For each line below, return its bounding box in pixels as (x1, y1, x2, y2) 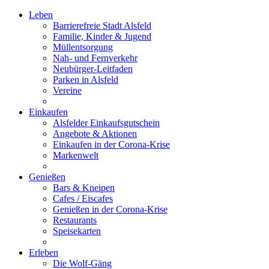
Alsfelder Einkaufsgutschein (53, 118, 160, 128)
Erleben (29, 247, 58, 258)
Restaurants (53, 215, 97, 225)
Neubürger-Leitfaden (53, 64, 133, 74)
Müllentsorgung (53, 42, 113, 52)
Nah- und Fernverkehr (53, 53, 138, 63)
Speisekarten (53, 226, 101, 236)
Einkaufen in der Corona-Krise (53, 139, 170, 150)
